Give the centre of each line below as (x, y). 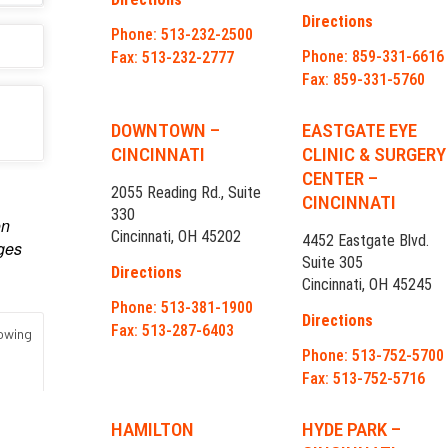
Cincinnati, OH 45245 (367, 285)
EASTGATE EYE (360, 131)
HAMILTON (153, 430)
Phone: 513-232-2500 (182, 35)
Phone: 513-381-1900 (182, 308)
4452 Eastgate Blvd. (366, 241)
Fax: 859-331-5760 (364, 80)
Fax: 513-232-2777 (173, 58)
